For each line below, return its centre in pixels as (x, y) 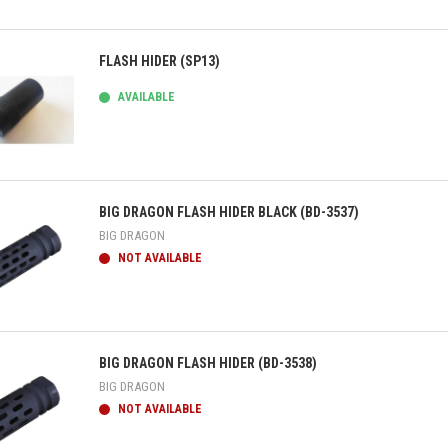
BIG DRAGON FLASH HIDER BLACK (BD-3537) (229, 212)
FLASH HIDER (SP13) (159, 61)
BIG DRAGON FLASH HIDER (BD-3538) (208, 363)
